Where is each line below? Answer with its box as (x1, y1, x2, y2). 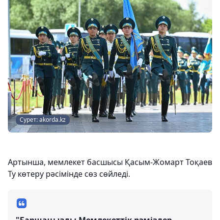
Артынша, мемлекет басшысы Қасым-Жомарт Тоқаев (8, 157, 212, 168)
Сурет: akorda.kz (20, 115, 66, 124)
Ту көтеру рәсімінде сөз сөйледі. (8, 168, 130, 180)
